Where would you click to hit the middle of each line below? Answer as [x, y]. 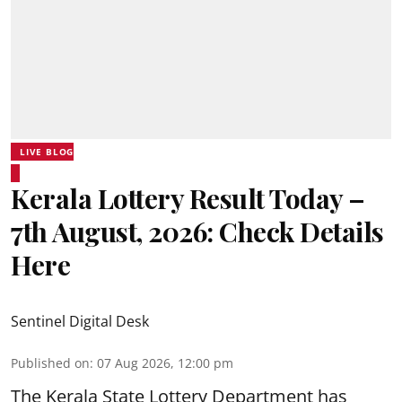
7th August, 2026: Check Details [197, 231]
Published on [50, 363]
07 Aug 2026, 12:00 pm [165, 363]
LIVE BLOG [47, 151]
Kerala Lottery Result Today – [188, 198]
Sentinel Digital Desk [80, 321]
